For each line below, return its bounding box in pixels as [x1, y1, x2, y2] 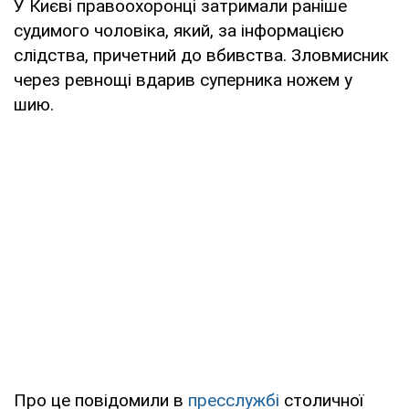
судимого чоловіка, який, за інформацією [14, 19, 344, 41]
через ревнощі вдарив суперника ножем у [14, 68, 352, 90]
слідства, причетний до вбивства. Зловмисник [14, 44, 389, 66]
